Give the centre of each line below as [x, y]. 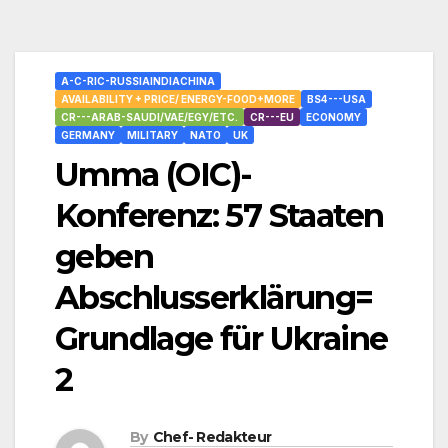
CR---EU [272, 117]
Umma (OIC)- [153, 175]
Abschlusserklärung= [214, 298]
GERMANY [88, 135]
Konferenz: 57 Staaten [219, 216]
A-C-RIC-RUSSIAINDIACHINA [138, 81]
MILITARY [152, 135]
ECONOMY [333, 117]
